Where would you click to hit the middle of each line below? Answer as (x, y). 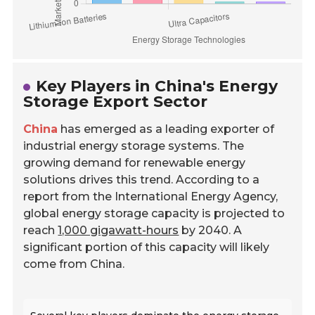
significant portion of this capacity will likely (147, 247)
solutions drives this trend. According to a (142, 180)
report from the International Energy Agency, (151, 197)
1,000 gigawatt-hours (118, 231)
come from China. (74, 264)
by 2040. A (211, 231)
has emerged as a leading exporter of (166, 129)
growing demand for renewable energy (135, 163)
